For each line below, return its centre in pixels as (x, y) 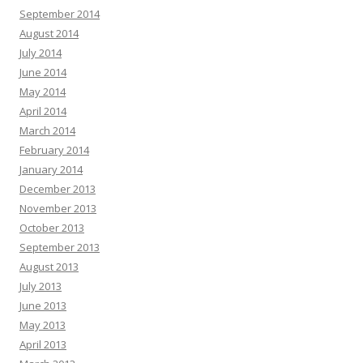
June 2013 (43, 305)
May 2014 (43, 92)
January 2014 (51, 169)
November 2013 (58, 208)
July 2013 (41, 286)
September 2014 (60, 14)
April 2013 (43, 344)
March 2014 (47, 130)
